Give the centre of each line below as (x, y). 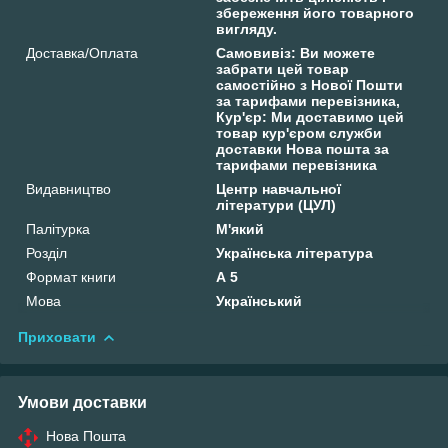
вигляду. (247, 28)
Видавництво (68, 188)
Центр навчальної (279, 188)
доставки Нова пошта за (303, 148)
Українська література (295, 252)
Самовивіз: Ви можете (296, 52)
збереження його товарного (315, 12)
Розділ (46, 252)
